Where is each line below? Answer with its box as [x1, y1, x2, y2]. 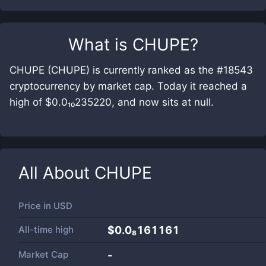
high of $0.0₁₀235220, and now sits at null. [9, 96, 214, 108]
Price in [18, 200, 53, 211]
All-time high [18, 224, 74, 235]
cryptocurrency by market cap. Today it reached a [9, 80, 247, 92]
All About [18, 163, 94, 183]
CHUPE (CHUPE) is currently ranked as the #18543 [9, 64, 253, 76]
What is [68, 34, 132, 55]
